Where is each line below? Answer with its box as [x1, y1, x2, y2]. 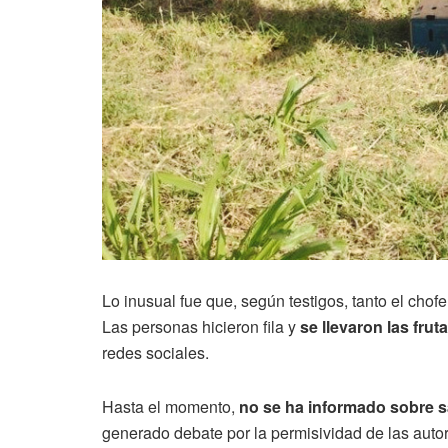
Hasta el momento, [102, 394, 239, 418]
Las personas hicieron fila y [102, 314, 300, 338]
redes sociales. [102, 340, 209, 364]
